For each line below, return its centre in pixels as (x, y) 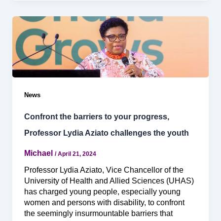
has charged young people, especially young (102, 191)
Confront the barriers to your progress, (96, 117)
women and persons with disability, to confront (104, 202)
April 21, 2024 (77, 154)
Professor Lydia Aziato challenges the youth (106, 133)
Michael (39, 153)
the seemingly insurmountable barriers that (98, 213)
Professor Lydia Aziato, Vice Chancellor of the (104, 170)
